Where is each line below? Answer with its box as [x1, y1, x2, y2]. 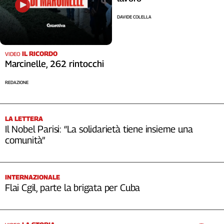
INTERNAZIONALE [5, 173, 60, 181]
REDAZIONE [5, 79, 28, 85]
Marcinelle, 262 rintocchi [5, 58, 104, 69]
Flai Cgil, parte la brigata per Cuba [5, 182, 140, 193]
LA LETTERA [5, 114, 43, 123]
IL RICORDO [22, 49, 57, 58]
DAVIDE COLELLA [117, 14, 151, 20]
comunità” [5, 134, 45, 146]
